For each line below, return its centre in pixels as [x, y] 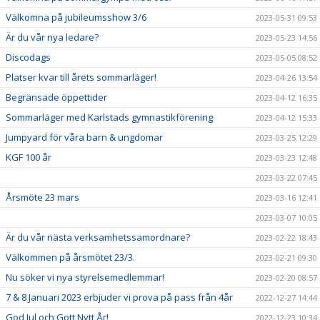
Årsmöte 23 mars [42, 197]
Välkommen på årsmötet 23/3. [70, 257]
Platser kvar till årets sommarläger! [81, 77]
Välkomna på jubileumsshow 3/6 [76, 17]
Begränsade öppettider [56, 97]
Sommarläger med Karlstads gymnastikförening [109, 117]
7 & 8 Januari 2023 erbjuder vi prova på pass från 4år [119, 297]
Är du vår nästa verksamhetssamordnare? [98, 237]
